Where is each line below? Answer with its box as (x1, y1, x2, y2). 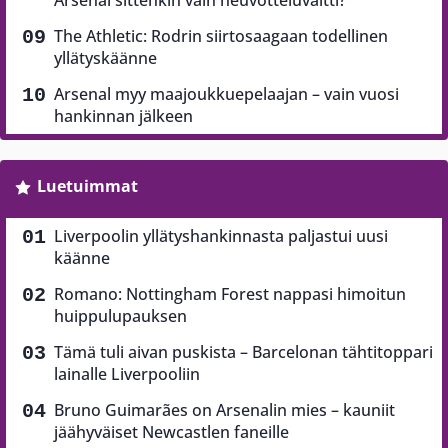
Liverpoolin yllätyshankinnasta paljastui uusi (54, 225, 388, 248)
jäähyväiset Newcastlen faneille (54, 421, 289, 444)
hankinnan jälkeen (54, 105, 193, 128)
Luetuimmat (36, 175, 138, 198)
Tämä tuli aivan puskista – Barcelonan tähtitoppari (54, 341, 433, 364)
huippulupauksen (54, 305, 187, 328)
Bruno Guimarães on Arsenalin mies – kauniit (54, 399, 395, 422)
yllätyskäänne (54, 47, 157, 70)
